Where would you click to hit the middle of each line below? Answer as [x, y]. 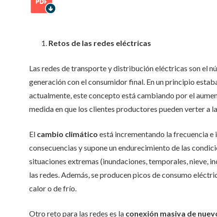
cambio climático [67, 134]
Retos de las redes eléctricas [100, 43]
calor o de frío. [53, 188]
